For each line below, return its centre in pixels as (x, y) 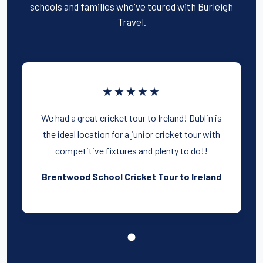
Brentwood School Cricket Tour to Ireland (131, 177)
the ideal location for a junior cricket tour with (131, 134)
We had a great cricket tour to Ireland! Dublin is (131, 118)
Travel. (131, 22)
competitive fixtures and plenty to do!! (131, 151)
